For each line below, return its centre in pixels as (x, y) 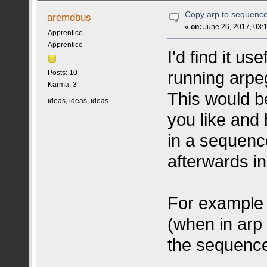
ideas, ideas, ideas (78, 100)
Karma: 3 (62, 85)
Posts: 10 (62, 73)
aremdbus (69, 17)
